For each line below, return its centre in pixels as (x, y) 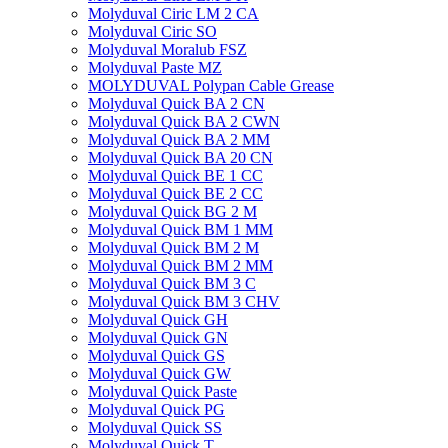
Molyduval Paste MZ (155, 67)
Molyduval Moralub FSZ (167, 49)
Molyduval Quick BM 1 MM (180, 229)
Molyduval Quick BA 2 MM (179, 139)
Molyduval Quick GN (158, 337)
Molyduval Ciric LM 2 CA (173, 13)
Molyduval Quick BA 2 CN (176, 103)
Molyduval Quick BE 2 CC (175, 193)
